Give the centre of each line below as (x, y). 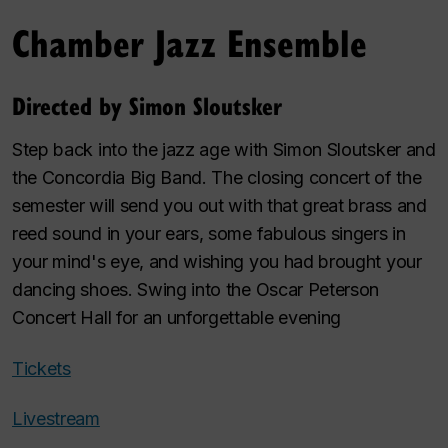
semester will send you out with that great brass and (219, 205)
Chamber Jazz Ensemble (189, 42)
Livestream (56, 418)
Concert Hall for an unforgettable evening (177, 317)
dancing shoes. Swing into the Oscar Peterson (196, 289)
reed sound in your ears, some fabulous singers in (209, 233)
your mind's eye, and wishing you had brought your (217, 261)
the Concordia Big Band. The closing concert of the (217, 177)
